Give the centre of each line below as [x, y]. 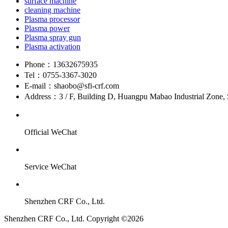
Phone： [39, 65]
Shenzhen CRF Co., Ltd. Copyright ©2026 [74, 219]
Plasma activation [52, 47]
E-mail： [39, 86]
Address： [42, 97]
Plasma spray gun [53, 38]
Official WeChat [51, 132]
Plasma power [47, 28]
